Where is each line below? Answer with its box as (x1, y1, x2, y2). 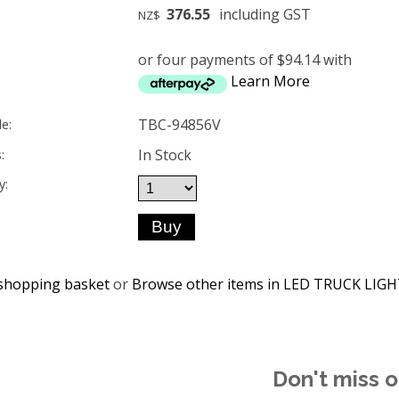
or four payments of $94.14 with (138, 49, 352, 69)
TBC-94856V (138, 115, 221, 135)
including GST (216, 4, 311, 25)
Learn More (231, 70, 310, 91)
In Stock (138, 144, 191, 165)
